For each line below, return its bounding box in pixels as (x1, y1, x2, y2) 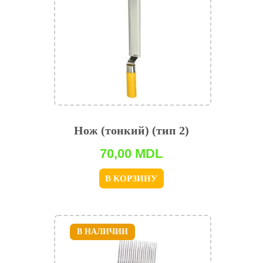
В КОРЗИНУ (105, 174, 158, 184)
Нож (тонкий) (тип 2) (73, 124, 189, 137)
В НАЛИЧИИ (76, 227, 128, 237)
